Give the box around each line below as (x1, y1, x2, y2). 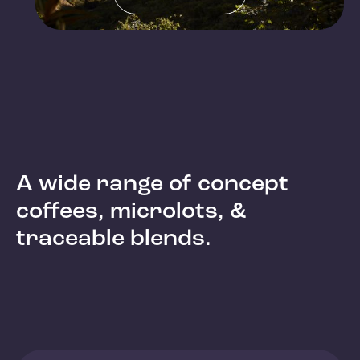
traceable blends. (16, 227, 211, 251)
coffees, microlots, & (16, 199, 246, 223)
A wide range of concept (16, 172, 288, 196)
